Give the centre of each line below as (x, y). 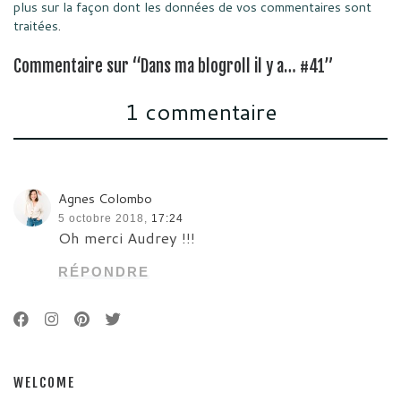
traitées (36, 26)
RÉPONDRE (104, 273)
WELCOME (44, 383)
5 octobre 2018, (103, 219)
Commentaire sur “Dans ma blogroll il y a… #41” (173, 66)
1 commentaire (200, 112)
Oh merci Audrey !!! (127, 238)
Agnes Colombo (106, 199)
